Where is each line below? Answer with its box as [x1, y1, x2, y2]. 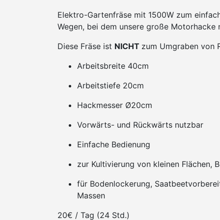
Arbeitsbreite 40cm [77, 61, 149, 71]
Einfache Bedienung [77, 139, 150, 149]
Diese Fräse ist [57, 41, 114, 51]
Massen [77, 191, 105, 200]
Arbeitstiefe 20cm [77, 81, 144, 90]
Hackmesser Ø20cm [77, 100, 152, 110]
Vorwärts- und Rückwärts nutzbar [77, 120, 203, 130]
